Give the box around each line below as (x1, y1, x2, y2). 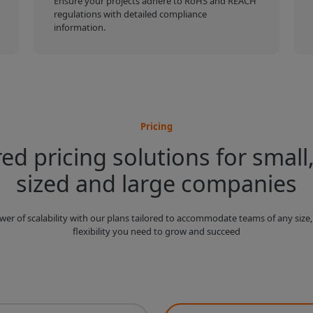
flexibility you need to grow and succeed (72, 224, 240, 238)
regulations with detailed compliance (54, 8, 208, 21)
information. (54, 21, 106, 34)
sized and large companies (15, 167, 297, 198)
